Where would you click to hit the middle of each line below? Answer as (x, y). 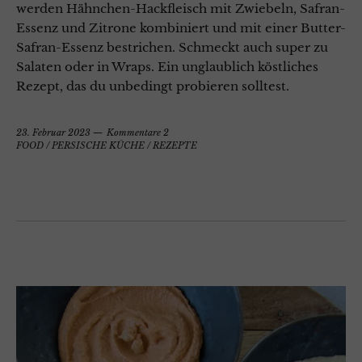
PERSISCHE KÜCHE (98, 146)
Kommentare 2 (138, 133)
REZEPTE (175, 146)
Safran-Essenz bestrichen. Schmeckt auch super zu (172, 48)
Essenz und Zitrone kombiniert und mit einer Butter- (181, 28)
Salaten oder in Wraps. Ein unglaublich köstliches (167, 67)
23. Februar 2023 (53, 133)
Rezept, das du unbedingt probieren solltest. (154, 86)
